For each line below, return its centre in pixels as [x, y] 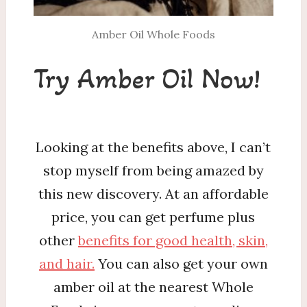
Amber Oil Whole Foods [153, 35]
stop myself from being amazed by [153, 171]
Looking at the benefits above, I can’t [153, 147]
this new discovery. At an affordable [153, 194]
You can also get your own [181, 264]
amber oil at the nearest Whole [153, 287]
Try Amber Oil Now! [147, 79]
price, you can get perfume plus [153, 217]
